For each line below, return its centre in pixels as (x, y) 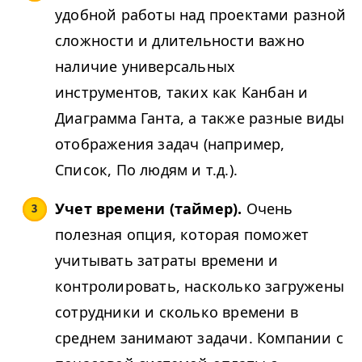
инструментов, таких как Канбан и (182, 92)
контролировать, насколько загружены (200, 286)
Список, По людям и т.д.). (149, 170)
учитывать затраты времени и (167, 260)
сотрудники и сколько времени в (177, 312)
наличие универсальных (145, 66)
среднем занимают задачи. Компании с (200, 338)
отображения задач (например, (170, 144)
